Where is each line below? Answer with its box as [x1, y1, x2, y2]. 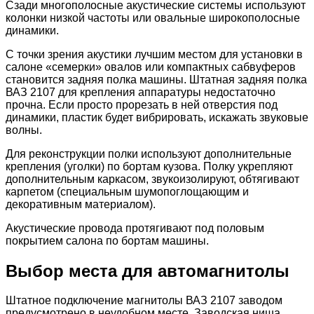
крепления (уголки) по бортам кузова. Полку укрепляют [6, 160, 293, 172]
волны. [6, 123, 42, 136]
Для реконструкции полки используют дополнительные [6, 147, 292, 160]
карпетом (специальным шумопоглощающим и [6, 185, 249, 198]
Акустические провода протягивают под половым [6, 221, 264, 234]
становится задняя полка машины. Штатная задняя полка [6, 73, 307, 86]
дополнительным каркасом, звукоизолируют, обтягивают [6, 172, 299, 185]
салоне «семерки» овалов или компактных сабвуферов [6, 60, 296, 73]
